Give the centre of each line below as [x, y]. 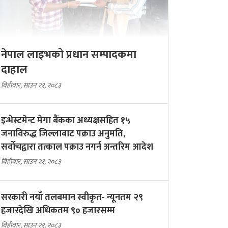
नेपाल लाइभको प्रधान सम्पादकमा [69, 55]
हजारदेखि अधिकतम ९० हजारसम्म [58, 211]
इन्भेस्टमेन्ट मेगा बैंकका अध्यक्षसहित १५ [66, 121]
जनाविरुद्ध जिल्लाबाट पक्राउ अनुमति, [63, 134]
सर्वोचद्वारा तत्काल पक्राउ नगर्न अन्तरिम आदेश [77, 147]
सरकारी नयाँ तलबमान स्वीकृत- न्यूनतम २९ [72, 198]
